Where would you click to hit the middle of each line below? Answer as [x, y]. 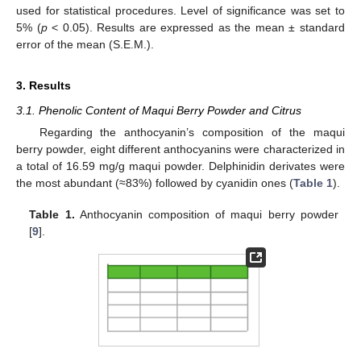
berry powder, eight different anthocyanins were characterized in [180, 149]
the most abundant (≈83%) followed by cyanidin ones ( [155, 183]
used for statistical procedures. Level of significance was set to [180, 11]
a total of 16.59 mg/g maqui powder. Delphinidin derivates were [180, 166]
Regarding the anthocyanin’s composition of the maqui [192, 133]
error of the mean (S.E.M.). [85, 45]
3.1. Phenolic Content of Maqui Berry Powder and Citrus [159, 111]
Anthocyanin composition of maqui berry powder [206, 214]
